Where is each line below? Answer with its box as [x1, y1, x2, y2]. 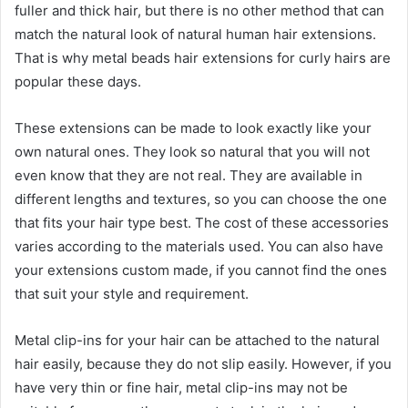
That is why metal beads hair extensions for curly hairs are [15, 48, 391, 66]
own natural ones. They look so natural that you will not [15, 142, 370, 160]
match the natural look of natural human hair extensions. [15, 25, 376, 43]
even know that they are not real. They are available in [15, 166, 362, 184]
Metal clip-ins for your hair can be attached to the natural [15, 331, 380, 349]
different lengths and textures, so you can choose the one [15, 189, 387, 208]
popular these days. [15, 72, 141, 90]
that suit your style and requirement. [15, 284, 249, 302]
